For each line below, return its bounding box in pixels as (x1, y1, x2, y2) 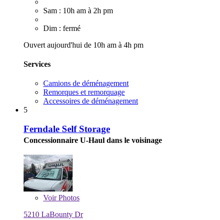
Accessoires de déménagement (43, 97, 138, 106)
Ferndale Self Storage (24, 123, 110, 134)
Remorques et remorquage (43, 88, 125, 97)
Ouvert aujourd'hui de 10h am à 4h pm (24, 40, 143, 49)
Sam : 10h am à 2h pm (43, 6, 113, 15)
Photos (56, 193, 80, 202)
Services (24, 59, 51, 68)
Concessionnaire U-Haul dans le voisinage (24, 136, 162, 144)
